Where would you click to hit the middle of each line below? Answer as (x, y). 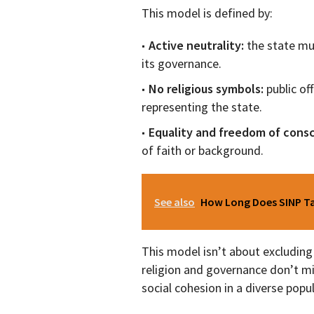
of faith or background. (203, 151)
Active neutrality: (196, 46)
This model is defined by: (207, 13)
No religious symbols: (206, 89)
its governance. (182, 64)
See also (175, 202)
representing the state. (202, 107)
